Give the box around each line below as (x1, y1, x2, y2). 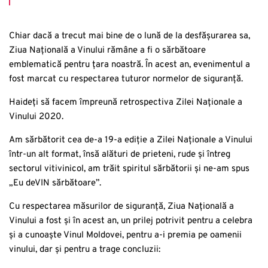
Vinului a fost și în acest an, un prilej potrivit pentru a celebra (9, 215, 252, 227)
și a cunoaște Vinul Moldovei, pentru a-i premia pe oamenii (9, 229, 242, 241)
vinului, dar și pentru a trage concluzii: (9, 243, 160, 255)
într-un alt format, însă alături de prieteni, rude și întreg (9, 148, 230, 160)
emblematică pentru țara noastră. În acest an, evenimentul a (9, 59, 250, 71)
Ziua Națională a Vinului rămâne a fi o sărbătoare (9, 44, 206, 56)
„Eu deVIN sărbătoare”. (9, 177, 101, 189)
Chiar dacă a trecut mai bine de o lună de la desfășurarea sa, (9, 30, 250, 42)
